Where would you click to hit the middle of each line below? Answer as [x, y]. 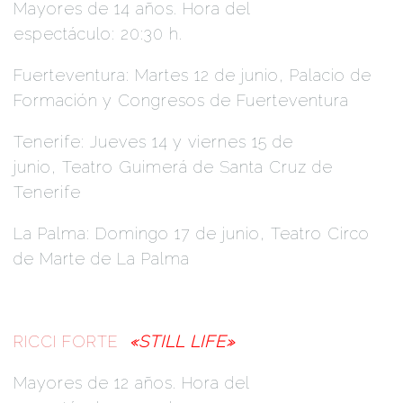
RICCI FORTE [72, 341]
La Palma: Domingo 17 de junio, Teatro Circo [192, 233]
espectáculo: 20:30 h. [98, 33]
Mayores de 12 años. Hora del [131, 382]
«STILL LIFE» [182, 341]
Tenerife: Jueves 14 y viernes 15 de [153, 141]
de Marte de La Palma [102, 258]
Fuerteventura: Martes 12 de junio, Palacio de [193, 75]
